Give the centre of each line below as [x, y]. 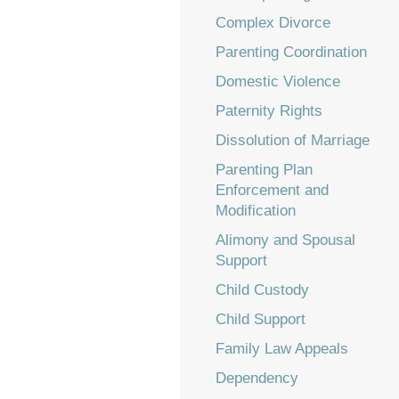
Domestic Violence [278, 81]
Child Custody [262, 290]
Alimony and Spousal [285, 240]
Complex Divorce [273, 23]
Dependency [257, 378]
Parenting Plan [264, 170]
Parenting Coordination [291, 52]
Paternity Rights [269, 111]
